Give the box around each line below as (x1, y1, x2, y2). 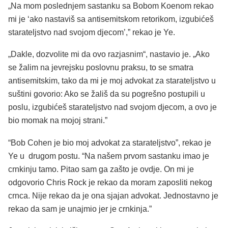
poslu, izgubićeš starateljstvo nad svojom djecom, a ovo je (8, 103, 217, 112)
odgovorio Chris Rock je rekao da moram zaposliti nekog (8, 178, 212, 187)
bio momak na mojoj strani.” (8, 116, 107, 125)
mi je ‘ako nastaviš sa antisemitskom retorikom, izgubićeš (8, 14, 214, 23)
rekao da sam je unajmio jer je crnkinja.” (8, 204, 152, 213)
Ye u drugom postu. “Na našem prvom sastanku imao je (8, 151, 209, 160)
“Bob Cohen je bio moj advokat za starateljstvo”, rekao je (8, 138, 211, 147)
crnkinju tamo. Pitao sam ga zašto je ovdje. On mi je (8, 164, 194, 174)
